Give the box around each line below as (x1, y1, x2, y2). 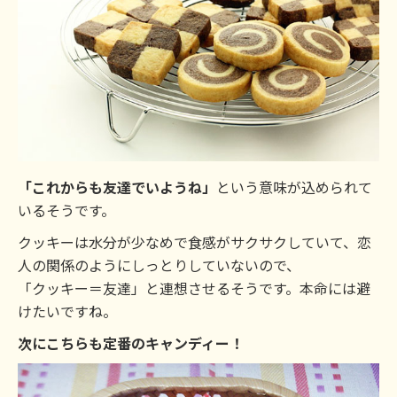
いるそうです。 (18, 198, 115, 221)
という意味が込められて (216, 175, 372, 198)
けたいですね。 (18, 300, 117, 322)
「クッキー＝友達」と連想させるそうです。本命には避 (18, 276, 370, 299)
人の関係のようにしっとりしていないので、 (18, 253, 300, 276)
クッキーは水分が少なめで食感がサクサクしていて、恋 (18, 230, 371, 253)
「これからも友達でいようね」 (18, 175, 216, 198)
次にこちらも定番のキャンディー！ (18, 331, 244, 354)
